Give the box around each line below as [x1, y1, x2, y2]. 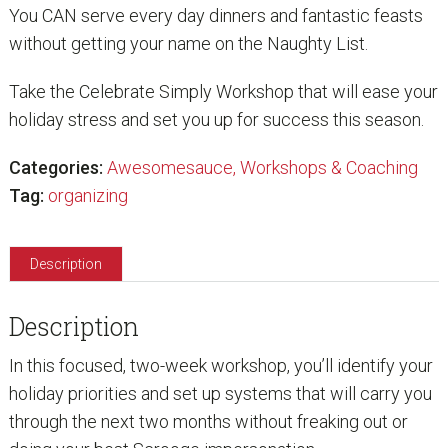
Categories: [8, 157, 103, 179]
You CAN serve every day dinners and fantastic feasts [8, 5, 423, 27]
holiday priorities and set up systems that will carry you [8, 383, 432, 405]
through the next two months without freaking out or [8, 411, 408, 433]
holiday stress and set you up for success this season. [8, 109, 424, 131]
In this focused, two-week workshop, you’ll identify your [8, 355, 433, 377]
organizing [47, 185, 128, 207]
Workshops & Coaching [239, 157, 418, 179]
